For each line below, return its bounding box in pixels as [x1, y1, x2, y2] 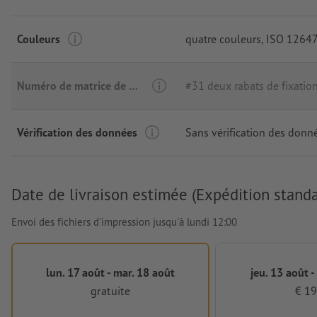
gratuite [90, 283, 130, 299]
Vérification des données [17, 125, 137, 139]
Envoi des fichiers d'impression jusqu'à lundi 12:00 [11, 214, 237, 229]
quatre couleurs [185, 31, 261, 46]
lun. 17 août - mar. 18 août [45, 264, 175, 279]
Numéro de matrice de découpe [129, 78, 138, 93]
